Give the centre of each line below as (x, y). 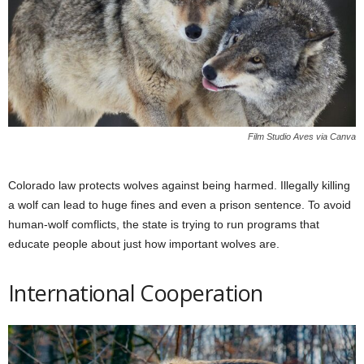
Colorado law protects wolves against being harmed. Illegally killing (179, 186)
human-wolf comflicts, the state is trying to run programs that (164, 225)
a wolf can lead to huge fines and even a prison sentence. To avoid (180, 205)
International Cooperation (136, 293)
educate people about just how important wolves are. (144, 244)
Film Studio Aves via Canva (302, 137)
